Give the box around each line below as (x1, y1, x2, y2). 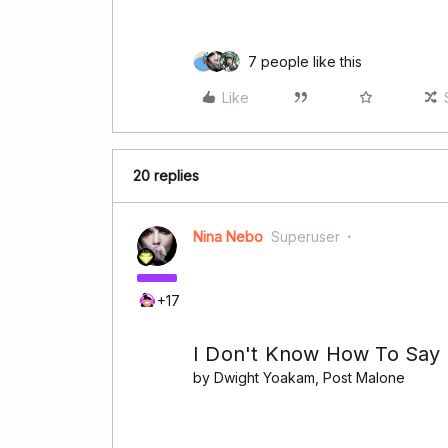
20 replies (133, 166, 199, 184)
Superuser (271, 227, 340, 245)
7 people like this (248, 52, 362, 70)
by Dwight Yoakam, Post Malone (193, 368, 405, 386)
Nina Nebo (193, 227, 263, 245)
